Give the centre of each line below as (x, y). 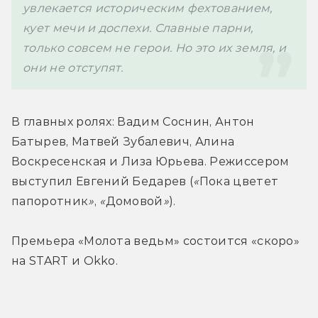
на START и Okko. (65, 261)
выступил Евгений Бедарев (101, 181)
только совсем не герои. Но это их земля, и (155, 48)
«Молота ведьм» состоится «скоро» (189, 241)
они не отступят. (75, 67)
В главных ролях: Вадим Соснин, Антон (133, 121)
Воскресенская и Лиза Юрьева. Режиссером (150, 161)
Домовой (134, 201)
